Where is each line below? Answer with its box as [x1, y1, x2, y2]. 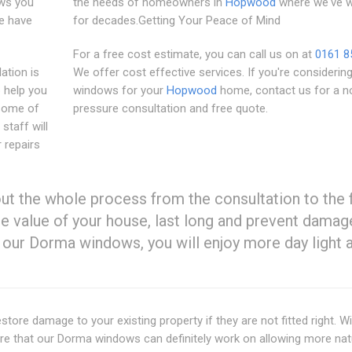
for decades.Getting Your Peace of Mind [72, 13, 280, 27]
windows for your [72, 82, 167, 97]
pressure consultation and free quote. [72, 101, 268, 115]
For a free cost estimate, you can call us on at [72, 46, 315, 61]
